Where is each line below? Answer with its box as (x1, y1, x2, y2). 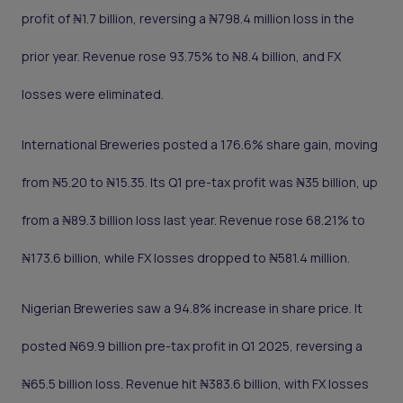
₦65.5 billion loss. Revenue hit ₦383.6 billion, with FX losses (22, 375, 369, 393)
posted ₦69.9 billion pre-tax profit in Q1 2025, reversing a (22, 337, 363, 355)
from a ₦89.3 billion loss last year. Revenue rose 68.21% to (22, 211, 365, 229)
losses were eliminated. (22, 85, 164, 103)
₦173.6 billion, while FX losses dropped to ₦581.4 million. (22, 249, 350, 267)
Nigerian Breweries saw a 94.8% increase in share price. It (22, 300, 363, 318)
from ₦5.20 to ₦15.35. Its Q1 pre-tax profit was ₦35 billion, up (22, 174, 378, 192)
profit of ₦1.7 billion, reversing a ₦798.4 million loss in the (22, 10, 354, 28)
